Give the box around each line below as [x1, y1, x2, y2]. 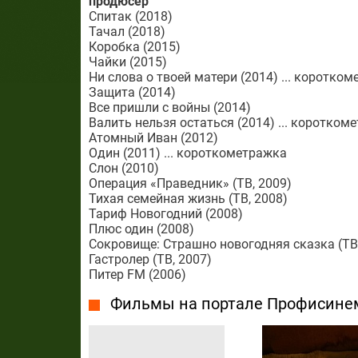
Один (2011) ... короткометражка [88, 145, 287, 161]
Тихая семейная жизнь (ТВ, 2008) [88, 191, 288, 206]
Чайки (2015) [88, 54, 167, 70]
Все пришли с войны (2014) [88, 100, 251, 115]
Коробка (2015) [88, 39, 181, 54]
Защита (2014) [88, 85, 176, 100]
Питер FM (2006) [88, 267, 186, 282]
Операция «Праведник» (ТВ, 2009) [88, 176, 292, 191]
